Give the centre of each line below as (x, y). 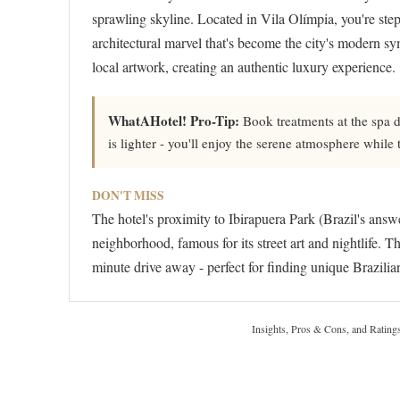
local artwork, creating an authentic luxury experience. (244, 67)
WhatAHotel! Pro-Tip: (174, 121)
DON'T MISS (128, 196)
